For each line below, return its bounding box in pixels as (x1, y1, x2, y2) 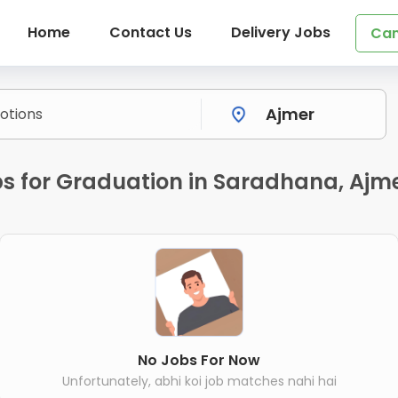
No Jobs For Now (138, 349, 260, 370)
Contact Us (108, 22, 192, 43)
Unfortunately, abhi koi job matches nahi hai (61, 371, 337, 390)
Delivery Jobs (230, 22, 330, 43)
